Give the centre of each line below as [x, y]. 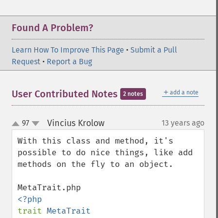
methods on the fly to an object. [95, 164]
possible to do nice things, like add [105, 153]
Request [26, 62]
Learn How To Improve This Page [68, 50]
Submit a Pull [154, 50]
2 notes [133, 94]
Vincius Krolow [76, 123]
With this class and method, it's [95, 141]
